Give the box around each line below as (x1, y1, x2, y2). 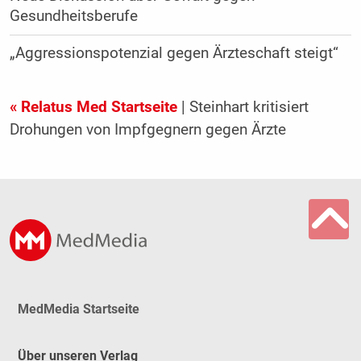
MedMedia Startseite (17, 301, 139, 317)
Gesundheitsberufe (9, 6, 138, 25)
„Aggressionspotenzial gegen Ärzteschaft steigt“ (9, 44, 338, 62)
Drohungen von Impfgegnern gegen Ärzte (9, 120, 286, 139)
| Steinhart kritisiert (176, 98, 309, 116)
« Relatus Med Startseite (9, 98, 177, 116)
